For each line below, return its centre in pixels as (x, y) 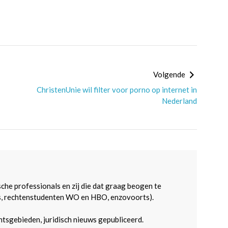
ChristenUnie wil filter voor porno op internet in (117, 90)
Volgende (170, 74)
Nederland (179, 101)
